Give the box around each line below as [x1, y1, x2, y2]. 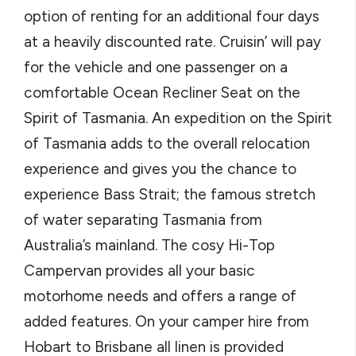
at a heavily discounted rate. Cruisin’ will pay [24, 33, 321, 52]
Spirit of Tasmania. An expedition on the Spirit [24, 109, 332, 128]
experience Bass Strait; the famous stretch [24, 185, 315, 204]
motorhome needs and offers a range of [24, 287, 296, 306]
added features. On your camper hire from [24, 312, 309, 331]
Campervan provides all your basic [24, 261, 255, 281]
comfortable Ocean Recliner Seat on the [24, 83, 300, 103]
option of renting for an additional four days [24, 7, 319, 26]
